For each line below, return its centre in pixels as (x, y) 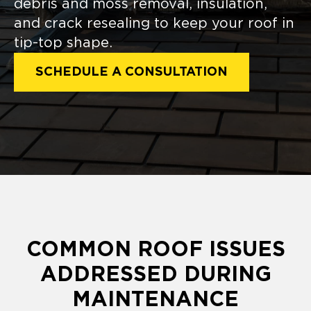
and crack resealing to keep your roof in (154, 23)
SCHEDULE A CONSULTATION (132, 72)
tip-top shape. (63, 43)
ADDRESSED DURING (155, 275)
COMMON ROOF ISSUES (155, 250)
